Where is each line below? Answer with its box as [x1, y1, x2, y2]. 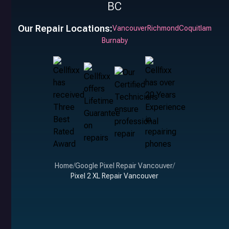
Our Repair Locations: [17, 23, 112, 34]
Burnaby [101, 36, 128, 45]
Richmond [147, 24, 179, 33]
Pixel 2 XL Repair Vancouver [71, 172, 158, 180]
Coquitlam [178, 24, 212, 33]
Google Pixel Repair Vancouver [75, 162, 173, 170]
